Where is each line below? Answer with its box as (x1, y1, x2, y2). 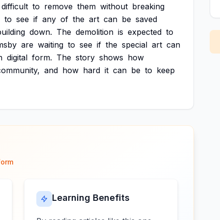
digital (7, 53, 27, 62)
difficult (1, 1, 28, 11)
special (122, 40, 147, 50)
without (100, 1, 128, 11)
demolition (76, 27, 113, 37)
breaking (132, 1, 165, 11)
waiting (38, 40, 63, 50)
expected (128, 27, 162, 37)
